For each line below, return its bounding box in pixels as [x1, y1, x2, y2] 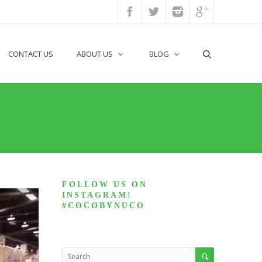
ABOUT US [77, 49, 113, 59]
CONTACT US [8, 49, 53, 59]
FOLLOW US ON [62, 180, 147, 189]
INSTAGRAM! [62, 191, 132, 199]
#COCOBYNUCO [62, 201, 145, 210]
